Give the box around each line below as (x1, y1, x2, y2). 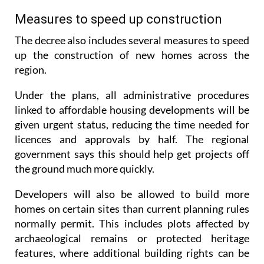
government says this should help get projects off (15, 126, 249, 139)
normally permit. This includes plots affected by (15, 195, 249, 209)
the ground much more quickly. (15, 140, 154, 154)
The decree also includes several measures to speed (15, 12, 249, 25)
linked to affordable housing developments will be (15, 81, 249, 95)
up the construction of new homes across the (15, 27, 249, 40)
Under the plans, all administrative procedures (15, 67, 249, 80)
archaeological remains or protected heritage (15, 210, 249, 223)
